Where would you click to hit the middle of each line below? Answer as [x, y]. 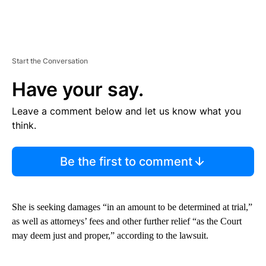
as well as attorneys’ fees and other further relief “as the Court [127, 221]
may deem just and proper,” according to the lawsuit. [110, 236]
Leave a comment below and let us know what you [126, 111]
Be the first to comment [126, 162]
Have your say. [78, 90]
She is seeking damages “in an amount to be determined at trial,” [132, 207]
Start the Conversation [50, 61]
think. [24, 126]
